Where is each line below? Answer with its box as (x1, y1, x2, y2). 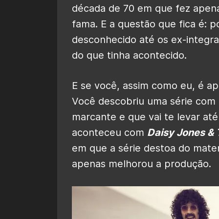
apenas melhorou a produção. (72, 157, 211, 170)
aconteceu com (72, 126, 147, 138)
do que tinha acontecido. (72, 49, 187, 61)
